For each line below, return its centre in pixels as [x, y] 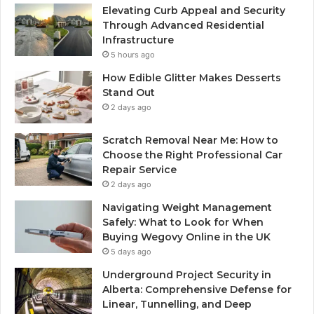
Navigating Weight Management [187, 208]
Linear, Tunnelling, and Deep [177, 305]
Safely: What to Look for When [183, 223]
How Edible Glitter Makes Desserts [192, 78]
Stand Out [129, 93]
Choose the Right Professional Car [192, 155]
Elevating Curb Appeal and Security [194, 11]
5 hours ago [133, 55]
